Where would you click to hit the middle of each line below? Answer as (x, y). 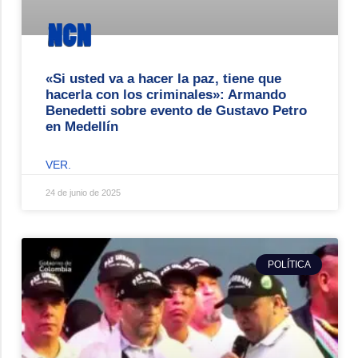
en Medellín (82, 126)
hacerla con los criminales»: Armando (166, 94)
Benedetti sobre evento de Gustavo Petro (176, 110)
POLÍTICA (289, 265)
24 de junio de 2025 (83, 192)
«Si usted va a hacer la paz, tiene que (163, 78)
